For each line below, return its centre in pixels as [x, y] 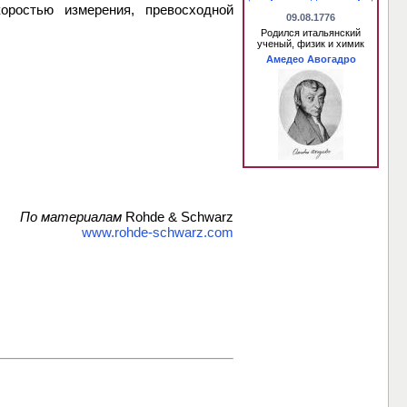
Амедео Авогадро [311, 59]
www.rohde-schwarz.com [158, 233]
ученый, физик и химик [311, 44]
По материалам [71, 217]
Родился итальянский [311, 33]
